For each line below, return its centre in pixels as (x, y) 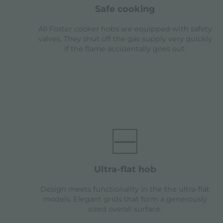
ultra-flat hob (128, 169)
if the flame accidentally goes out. (125, 49)
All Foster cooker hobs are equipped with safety (125, 29)
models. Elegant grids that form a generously (125, 199)
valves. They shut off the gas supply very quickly (125, 39)
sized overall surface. (125, 209)
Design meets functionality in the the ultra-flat (125, 189)
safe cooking (128, 9)
